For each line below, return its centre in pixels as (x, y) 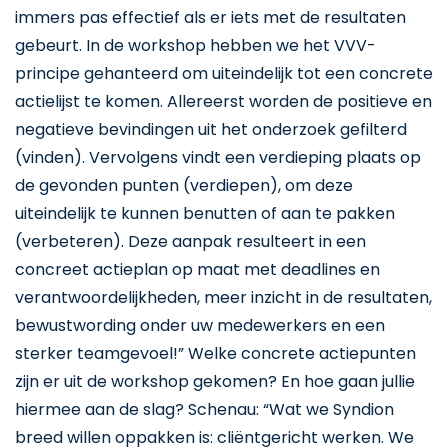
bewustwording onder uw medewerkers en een (200, 325)
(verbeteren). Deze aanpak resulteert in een (190, 241)
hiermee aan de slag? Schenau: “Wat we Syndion (204, 409)
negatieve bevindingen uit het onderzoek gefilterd (211, 129)
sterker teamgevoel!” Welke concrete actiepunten (215, 353)
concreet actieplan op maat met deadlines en (197, 269)
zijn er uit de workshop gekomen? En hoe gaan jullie (215, 381)
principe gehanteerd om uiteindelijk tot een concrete (224, 73)
